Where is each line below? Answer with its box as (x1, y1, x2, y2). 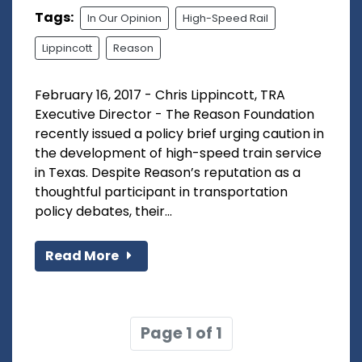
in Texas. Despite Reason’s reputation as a (35, 162, 301, 182)
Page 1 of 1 (140, 322, 222, 344)
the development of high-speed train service (35, 143, 322, 162)
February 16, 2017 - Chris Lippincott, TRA (35, 85, 285, 104)
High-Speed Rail (183, 11, 268, 25)
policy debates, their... (35, 201, 172, 221)
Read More (45, 246, 121, 265)
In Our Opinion (87, 11, 162, 25)
